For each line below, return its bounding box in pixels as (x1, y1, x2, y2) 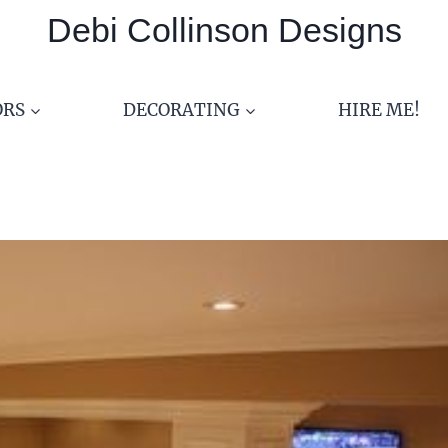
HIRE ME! (337, 98, 420, 121)
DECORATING (122, 98, 240, 121)
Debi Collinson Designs (46, 11, 402, 49)
